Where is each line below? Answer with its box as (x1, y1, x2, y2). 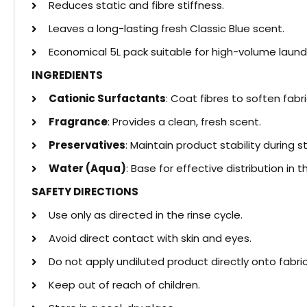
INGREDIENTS (32, 67, 103, 82)
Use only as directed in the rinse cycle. (49, 207, 243, 222)
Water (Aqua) (49, 160, 126, 175)
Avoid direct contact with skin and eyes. (49, 230, 251, 245)
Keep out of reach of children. (49, 277, 200, 292)
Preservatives (49, 137, 125, 152)
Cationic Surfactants (49, 90, 166, 106)
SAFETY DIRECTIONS (32, 184, 138, 199)
